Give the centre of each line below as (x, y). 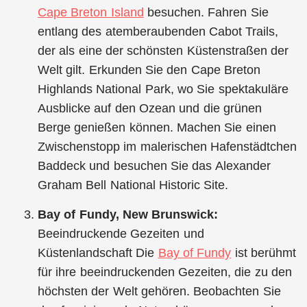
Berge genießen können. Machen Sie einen (157, 127)
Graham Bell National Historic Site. (133, 185)
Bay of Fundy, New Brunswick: (128, 214)
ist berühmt (263, 253)
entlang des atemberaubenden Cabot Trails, (158, 31)
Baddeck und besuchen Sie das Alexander (154, 165)
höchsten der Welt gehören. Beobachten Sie (159, 291)
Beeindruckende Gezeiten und (121, 233)
